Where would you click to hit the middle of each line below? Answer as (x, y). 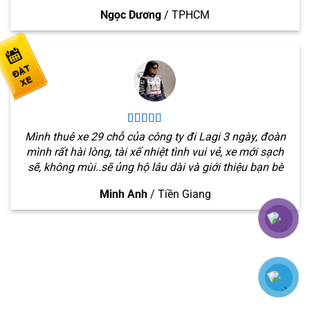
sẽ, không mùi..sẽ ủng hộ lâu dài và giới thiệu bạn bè (155, 167)
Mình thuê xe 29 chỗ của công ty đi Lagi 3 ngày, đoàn (155, 136)
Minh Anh (123, 194)
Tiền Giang (184, 194)
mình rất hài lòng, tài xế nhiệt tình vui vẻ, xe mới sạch (155, 152)
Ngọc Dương (131, 15)
